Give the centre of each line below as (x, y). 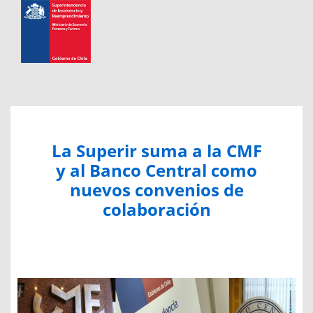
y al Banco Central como (156, 170)
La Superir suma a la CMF (156, 150)
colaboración (156, 209)
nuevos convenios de (156, 189)
